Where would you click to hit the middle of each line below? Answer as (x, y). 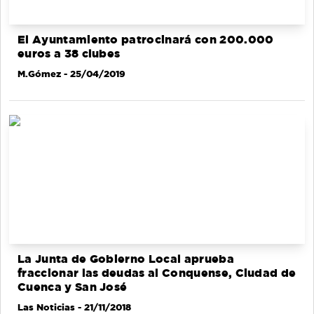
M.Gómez (39, 73)
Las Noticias (46, 307)
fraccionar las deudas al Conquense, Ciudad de (157, 273)
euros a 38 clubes (69, 53)
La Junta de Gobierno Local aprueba (126, 259)
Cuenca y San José (74, 287)
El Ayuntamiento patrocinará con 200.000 (146, 39)
